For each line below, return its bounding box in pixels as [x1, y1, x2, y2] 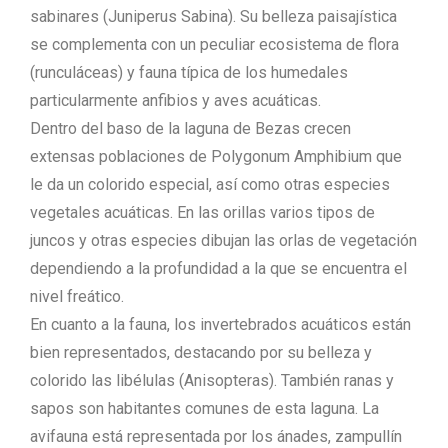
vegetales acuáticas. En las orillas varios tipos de [30, 203, 375, 222]
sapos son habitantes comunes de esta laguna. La [30, 399, 379, 418]
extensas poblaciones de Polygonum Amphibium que [30, 147, 402, 166]
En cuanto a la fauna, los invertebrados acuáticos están [30, 315, 411, 334]
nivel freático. [30, 287, 124, 306]
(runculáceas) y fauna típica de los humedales [30, 63, 348, 82]
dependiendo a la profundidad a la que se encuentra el [30, 259, 407, 278]
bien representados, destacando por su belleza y [30, 343, 372, 362]
